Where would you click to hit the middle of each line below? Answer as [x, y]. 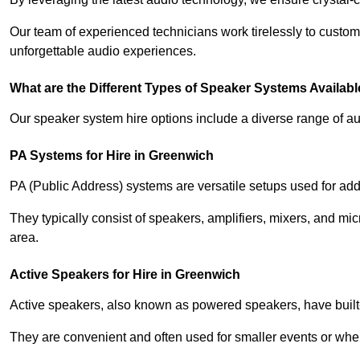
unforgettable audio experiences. [103, 51]
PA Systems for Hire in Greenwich [112, 155]
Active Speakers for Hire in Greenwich [125, 274]
